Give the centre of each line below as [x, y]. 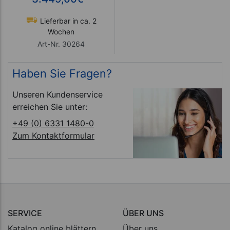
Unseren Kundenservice [57, 94]
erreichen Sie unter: [50, 107]
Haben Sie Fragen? [62, 73]
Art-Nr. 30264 [61, 44]
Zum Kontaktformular [53, 135]
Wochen [61, 31]
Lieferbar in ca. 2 [67, 21]
